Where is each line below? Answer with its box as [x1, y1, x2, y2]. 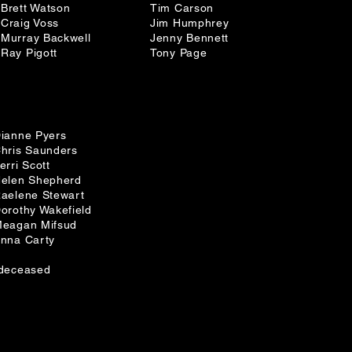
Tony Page [150, 46, 207, 59]
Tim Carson [150, 2, 214, 14]
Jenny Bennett [150, 31, 229, 44]
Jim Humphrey [150, 16, 229, 29]
